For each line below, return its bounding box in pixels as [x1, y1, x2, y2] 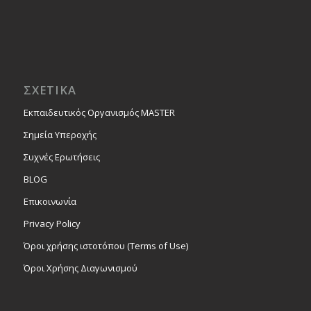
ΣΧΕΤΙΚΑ [23, 81, 76, 98]
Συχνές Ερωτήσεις [23, 150, 100, 163]
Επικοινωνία [23, 194, 76, 208]
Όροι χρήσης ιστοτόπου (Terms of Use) [23, 239, 188, 252]
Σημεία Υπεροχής [23, 128, 96, 141]
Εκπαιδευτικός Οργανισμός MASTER [23, 106, 175, 119]
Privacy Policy [23, 217, 81, 230]
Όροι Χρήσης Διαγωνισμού [23, 261, 137, 274]
